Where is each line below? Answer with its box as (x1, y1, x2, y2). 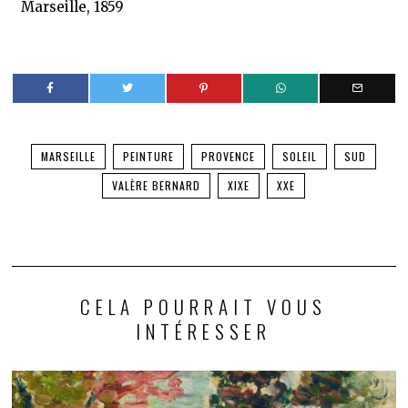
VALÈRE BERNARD (112, 178, 201, 194)
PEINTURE (123, 148, 175, 165)
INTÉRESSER (136, 317, 272, 346)
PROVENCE (201, 148, 256, 165)
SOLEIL (282, 148, 318, 165)
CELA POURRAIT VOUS (80, 292, 328, 321)
